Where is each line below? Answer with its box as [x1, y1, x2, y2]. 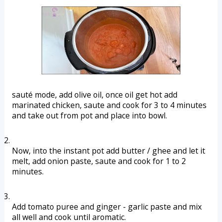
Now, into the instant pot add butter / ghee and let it [11, 145, 205, 156]
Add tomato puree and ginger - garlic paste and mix [11, 201, 202, 212]
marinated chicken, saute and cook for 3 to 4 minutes [11, 100, 207, 111]
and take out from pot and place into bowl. [11, 110, 167, 121]
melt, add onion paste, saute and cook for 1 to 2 [11, 156, 186, 166]
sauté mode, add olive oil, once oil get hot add [11, 89, 177, 100]
